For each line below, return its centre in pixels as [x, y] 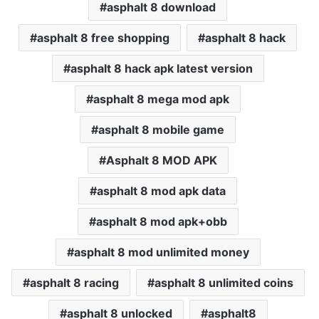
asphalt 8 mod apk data [161, 191]
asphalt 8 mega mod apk [161, 99]
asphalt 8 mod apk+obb [161, 222]
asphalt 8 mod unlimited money [161, 252]
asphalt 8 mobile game [161, 130]
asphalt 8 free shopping [103, 38]
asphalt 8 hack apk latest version [161, 69]
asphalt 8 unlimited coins [224, 283]
